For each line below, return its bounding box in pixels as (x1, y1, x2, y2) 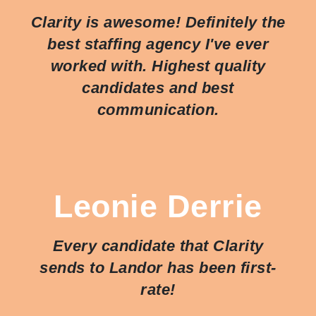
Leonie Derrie (54, 188, 262, 224)
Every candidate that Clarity (52, 236, 264, 255)
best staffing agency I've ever (47, 35, 269, 53)
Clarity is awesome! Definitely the (30, 13, 286, 31)
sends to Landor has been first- (39, 258, 276, 276)
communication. (97, 100, 219, 119)
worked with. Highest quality (50, 56, 266, 75)
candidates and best (82, 78, 234, 97)
